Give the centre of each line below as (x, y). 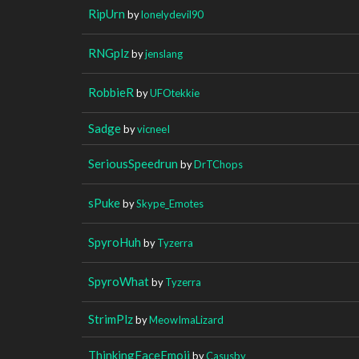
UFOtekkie (175, 93)
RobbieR (111, 92)
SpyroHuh (115, 242)
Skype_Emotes (170, 203)
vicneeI (153, 129)
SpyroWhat (119, 281)
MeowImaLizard (186, 319)
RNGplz (109, 52)
